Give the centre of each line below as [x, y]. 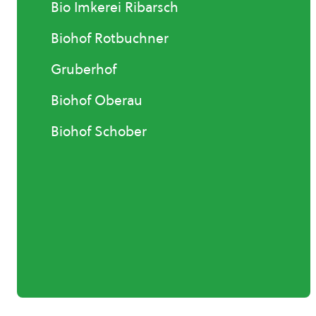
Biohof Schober [99, 132]
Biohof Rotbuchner [110, 38]
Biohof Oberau [97, 101]
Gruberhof [84, 69]
